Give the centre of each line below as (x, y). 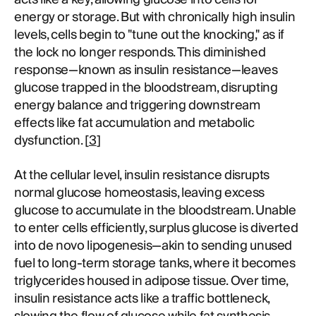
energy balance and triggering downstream (137, 105)
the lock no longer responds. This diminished (140, 53)
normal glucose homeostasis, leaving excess (139, 193)
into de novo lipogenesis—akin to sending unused (153, 246)
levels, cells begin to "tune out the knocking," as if (149, 35)
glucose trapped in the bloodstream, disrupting (146, 88)
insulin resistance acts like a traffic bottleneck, (142, 299)
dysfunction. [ (51, 141)
